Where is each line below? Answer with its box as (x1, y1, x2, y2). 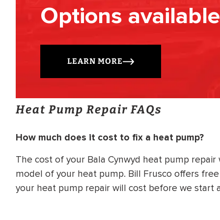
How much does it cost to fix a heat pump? (16, 132, 204, 144)
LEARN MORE (67, 56, 123, 66)
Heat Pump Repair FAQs (16, 103, 162, 117)
